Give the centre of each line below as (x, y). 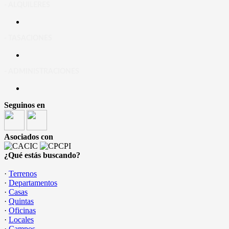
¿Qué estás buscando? (42, 155)
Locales (21, 220)
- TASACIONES (28, 38)
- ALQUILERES (27, 5)
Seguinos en (25, 105)
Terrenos (23, 174)
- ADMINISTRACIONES (42, 72)
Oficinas (22, 210)
